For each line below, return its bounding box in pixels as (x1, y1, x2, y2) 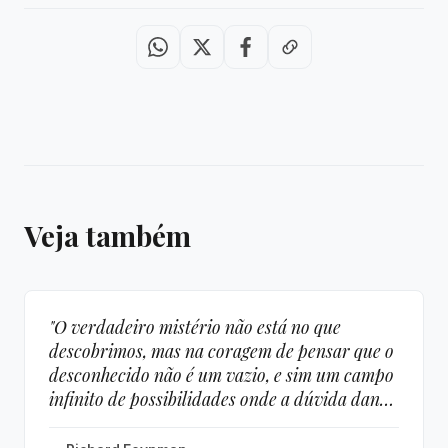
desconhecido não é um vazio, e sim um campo (49, 363, 394, 386)
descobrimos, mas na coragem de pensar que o (49, 339, 394, 362)
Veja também (24, 217, 191, 254)
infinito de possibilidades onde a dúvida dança (49, 387, 397, 410)
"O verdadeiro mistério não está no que (49, 315, 341, 338)
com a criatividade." (49, 411, 198, 434)
